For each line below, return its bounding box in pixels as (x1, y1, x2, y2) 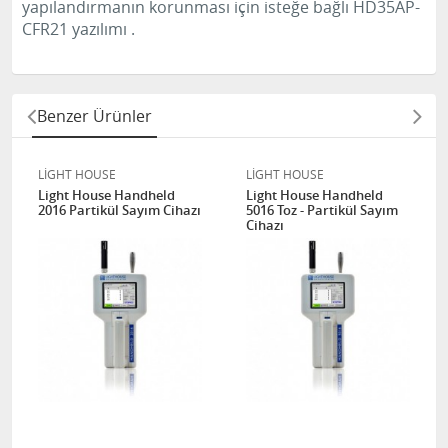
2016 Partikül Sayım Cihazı (38, 201, 201, 219)
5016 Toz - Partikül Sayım (246, 201, 398, 219)
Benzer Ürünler (37, 105, 152, 127)
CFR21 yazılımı (22, 18, 131, 40)
